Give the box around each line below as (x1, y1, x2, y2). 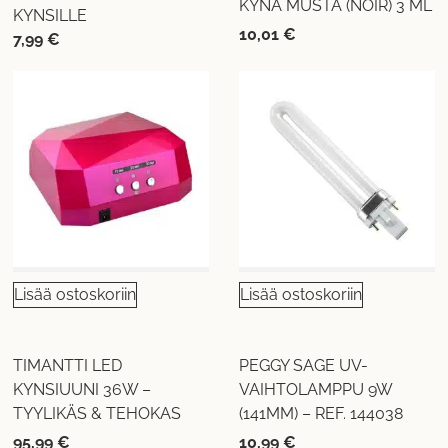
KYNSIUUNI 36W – (13, 380, 152, 400)
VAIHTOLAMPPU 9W (238, 380, 392, 400)
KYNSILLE (13, 5, 88, 25)
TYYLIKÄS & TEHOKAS (13, 404, 182, 424)
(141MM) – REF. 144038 (238, 404, 403, 424)
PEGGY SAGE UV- (238, 356, 368, 376)
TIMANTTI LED (13, 356, 123, 376)
